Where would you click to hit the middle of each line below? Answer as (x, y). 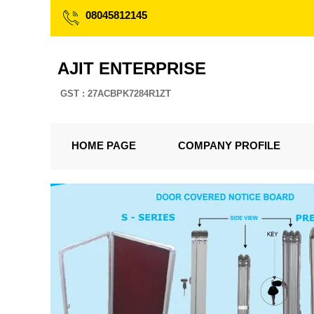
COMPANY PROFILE (229, 145)
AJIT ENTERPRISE (132, 68)
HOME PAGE (104, 145)
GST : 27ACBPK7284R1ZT (116, 94)
